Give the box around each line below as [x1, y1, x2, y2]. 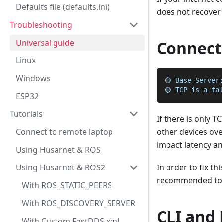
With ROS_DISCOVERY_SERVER [22, 198, 135, 209]
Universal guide [16, 37, 74, 48]
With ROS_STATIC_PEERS [22, 180, 112, 191]
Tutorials [10, 109, 43, 119]
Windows [16, 73, 51, 84]
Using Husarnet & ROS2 [16, 162, 105, 173]
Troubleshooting [10, 19, 72, 30]
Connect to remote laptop [16, 126, 113, 137]
